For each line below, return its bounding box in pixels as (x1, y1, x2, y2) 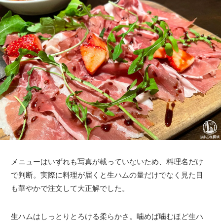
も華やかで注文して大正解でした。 (11, 184, 130, 193)
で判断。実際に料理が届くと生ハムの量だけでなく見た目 (11, 171, 204, 180)
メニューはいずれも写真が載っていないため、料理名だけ (11, 157, 204, 166)
